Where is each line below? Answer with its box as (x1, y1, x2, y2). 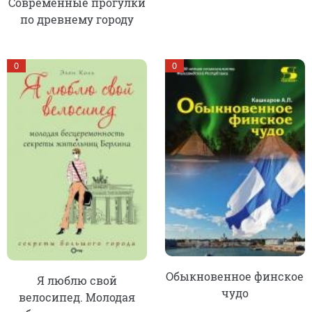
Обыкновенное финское (166, 269, 304, 284)
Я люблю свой (37, 272, 118, 288)
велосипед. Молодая (19, 289, 136, 304)
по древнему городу (20, 12, 134, 27)
